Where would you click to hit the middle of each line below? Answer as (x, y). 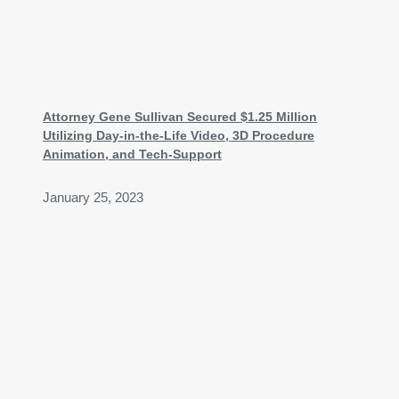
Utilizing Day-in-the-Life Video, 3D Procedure (179, 136)
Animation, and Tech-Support (132, 155)
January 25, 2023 (93, 198)
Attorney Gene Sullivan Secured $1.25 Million (180, 117)
